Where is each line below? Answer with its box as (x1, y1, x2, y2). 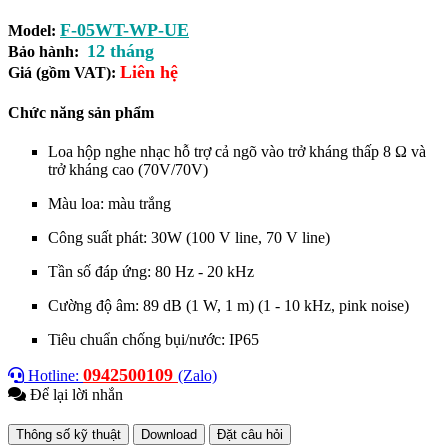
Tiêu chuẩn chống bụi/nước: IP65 (48, 331, 259, 349)
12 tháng (87, 40, 154, 61)
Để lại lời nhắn (26, 386, 123, 404)
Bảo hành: (8, 42, 79, 60)
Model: (8, 21, 56, 39)
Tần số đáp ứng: (48, 263, 155, 281)
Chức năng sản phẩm (8, 104, 154, 122)
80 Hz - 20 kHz (155, 263, 254, 281)
